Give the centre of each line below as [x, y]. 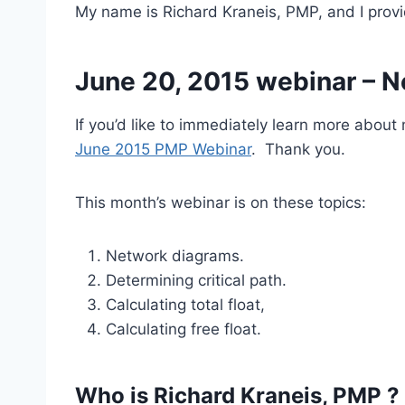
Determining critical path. [196, 280]
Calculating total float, [185, 305]
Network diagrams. [175, 256]
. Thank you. [298, 149]
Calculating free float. [184, 329]
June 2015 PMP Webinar [163, 149]
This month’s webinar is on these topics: [221, 202]
